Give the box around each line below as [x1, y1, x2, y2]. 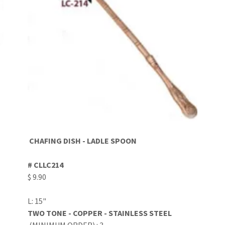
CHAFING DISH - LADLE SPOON [29, 135, 138, 146]
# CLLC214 [27, 159, 63, 170]
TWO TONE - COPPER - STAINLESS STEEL [27, 207, 173, 218]
